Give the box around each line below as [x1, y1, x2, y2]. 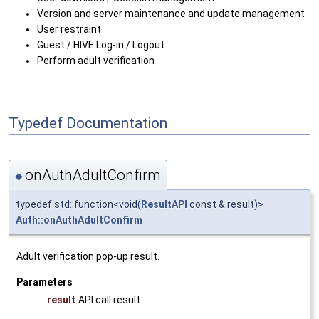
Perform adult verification [37, 54, 155, 66]
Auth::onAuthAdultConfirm [16, 214, 142, 226]
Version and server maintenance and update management [37, 7, 305, 19]
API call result [78, 294, 140, 306]
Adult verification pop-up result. [16, 251, 159, 263]
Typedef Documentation [9, 115, 167, 132]
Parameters [16, 276, 73, 288]
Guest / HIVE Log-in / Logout [37, 38, 164, 51]
